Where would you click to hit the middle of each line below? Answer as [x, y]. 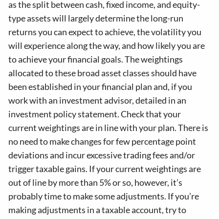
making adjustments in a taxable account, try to [98, 210]
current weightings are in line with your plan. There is [109, 128]
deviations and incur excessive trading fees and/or [102, 155]
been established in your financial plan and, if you [100, 87]
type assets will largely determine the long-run [96, 18]
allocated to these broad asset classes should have [103, 73]
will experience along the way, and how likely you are [107, 46]
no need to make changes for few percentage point [102, 142]
